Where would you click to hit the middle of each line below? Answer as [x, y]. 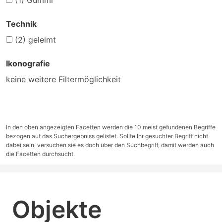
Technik [21, 24]
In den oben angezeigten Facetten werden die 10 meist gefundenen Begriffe [111, 127]
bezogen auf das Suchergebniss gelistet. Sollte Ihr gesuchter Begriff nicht [107, 136]
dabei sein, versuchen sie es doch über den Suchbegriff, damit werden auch [110, 145]
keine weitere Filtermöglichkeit [63, 80]
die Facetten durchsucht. [40, 154]
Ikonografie [28, 64]
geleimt [41, 40]
